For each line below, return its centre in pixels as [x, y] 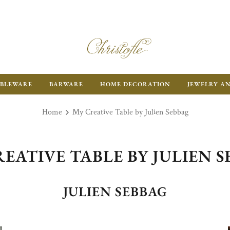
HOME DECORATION [135, 84]
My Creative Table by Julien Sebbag [130, 112]
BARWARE [66, 84]
